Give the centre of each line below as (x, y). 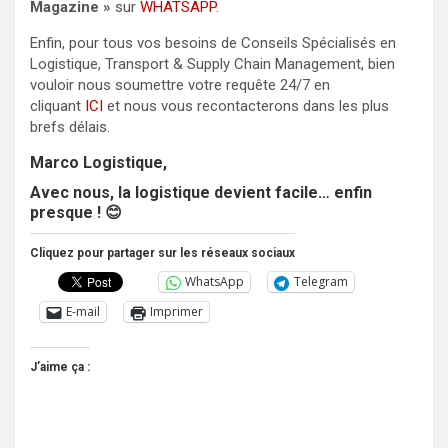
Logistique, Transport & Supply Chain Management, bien (212, 63)
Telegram (321, 282)
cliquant (57, 105)
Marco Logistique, (98, 162)
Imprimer (176, 312)
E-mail (83, 312)
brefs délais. (70, 126)
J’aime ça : (60, 366)
